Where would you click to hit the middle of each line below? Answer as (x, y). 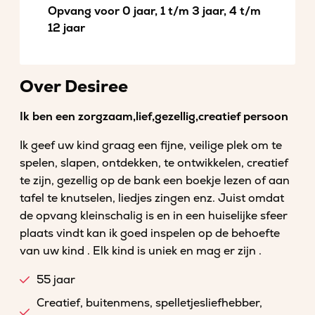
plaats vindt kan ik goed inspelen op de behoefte (150, 233)
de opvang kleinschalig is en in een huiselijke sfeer (154, 216)
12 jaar (66, 28)
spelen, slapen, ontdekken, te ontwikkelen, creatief (154, 163)
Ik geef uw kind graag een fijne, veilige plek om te (151, 146)
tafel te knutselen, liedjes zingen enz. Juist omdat (152, 198)
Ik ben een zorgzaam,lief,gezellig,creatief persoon (154, 117)
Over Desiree (74, 87)
